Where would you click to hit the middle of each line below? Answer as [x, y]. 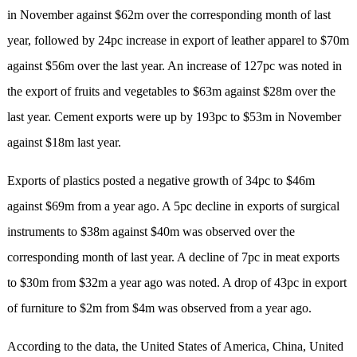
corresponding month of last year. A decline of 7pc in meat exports [173, 257]
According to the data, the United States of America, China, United [175, 347]
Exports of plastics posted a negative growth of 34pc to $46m [161, 181]
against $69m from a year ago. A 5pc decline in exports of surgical [173, 206]
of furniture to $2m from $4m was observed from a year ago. [159, 308]
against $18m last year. [64, 143]
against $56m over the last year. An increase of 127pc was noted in [174, 66]
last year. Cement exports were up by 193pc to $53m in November [174, 117]
